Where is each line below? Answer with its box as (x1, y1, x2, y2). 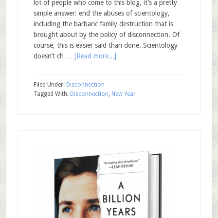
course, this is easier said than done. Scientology (33, 41, 178, 49)
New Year (111, 91, 136, 97)
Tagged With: (33, 91, 70, 97)
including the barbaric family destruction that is (33, 20, 173, 28)
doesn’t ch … (33, 52, 74, 60)
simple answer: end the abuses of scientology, (33, 9, 170, 17)
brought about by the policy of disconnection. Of (33, 31, 180, 38)
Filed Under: (33, 81, 66, 88)
